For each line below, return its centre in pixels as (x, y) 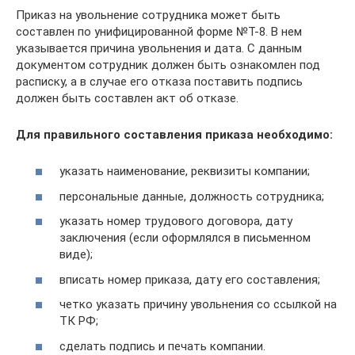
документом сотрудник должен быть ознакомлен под (168, 65)
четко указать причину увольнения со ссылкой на (198, 305)
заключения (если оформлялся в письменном (185, 238)
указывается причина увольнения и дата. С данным (159, 48)
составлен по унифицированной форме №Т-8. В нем (159, 31)
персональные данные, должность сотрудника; (192, 196)
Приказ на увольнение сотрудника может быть (148, 15)
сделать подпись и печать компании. (162, 346)
